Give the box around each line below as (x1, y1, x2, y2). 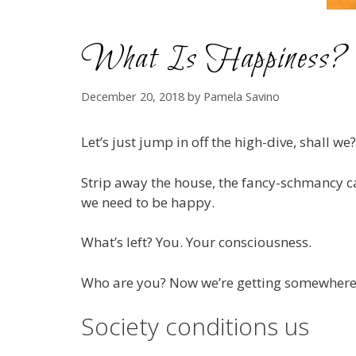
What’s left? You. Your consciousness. (81, 233, 311, 252)
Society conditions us (81, 310, 309, 343)
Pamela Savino (203, 89, 280, 105)
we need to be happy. (81, 192, 215, 211)
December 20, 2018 (81, 89, 184, 105)
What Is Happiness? (81, 38, 347, 81)
